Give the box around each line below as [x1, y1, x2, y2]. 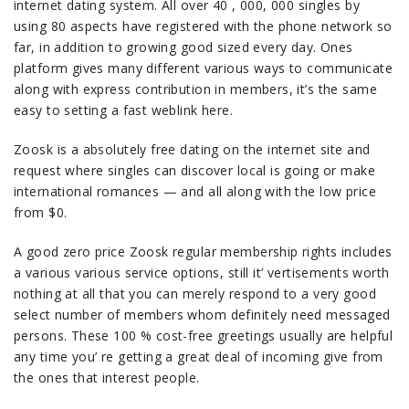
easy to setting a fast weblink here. [14, 101, 234, 119]
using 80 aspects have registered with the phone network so [14, 17, 393, 35]
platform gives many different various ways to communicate [14, 59, 393, 77]
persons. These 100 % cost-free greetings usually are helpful [14, 327, 393, 344]
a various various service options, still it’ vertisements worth [14, 264, 390, 281]
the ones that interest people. [14, 369, 200, 386]
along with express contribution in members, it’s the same [14, 80, 377, 98]
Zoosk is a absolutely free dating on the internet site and [14, 141, 371, 158]
